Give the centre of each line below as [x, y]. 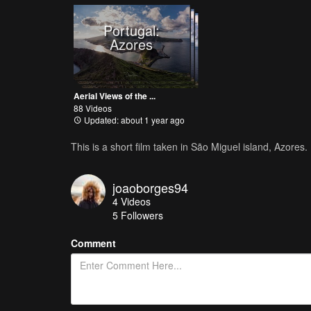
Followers [142, 215]
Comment [93, 243]
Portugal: [131, 30]
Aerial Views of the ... [115, 95]
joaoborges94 [150, 187]
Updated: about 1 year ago [133, 119]
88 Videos [93, 108]
